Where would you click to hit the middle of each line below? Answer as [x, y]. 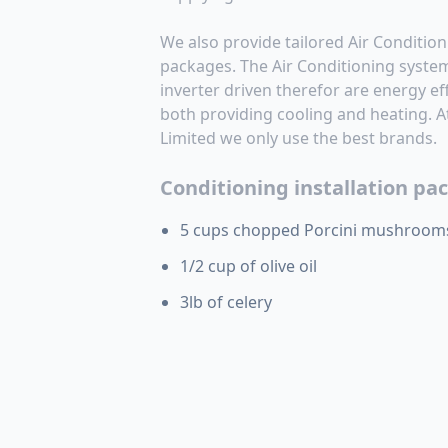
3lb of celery [226, 302]
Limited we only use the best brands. [298, 138]
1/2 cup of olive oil [248, 266]
